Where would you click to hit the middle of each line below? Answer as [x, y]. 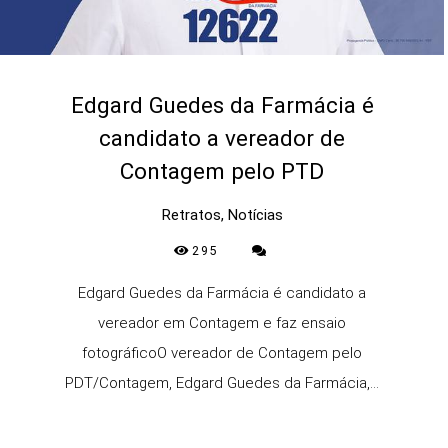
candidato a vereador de [222, 137]
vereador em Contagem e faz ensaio [222, 322]
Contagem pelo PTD [222, 170]
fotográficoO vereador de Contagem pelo [222, 352]
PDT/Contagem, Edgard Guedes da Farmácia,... [222, 382]
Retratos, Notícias [222, 214]
